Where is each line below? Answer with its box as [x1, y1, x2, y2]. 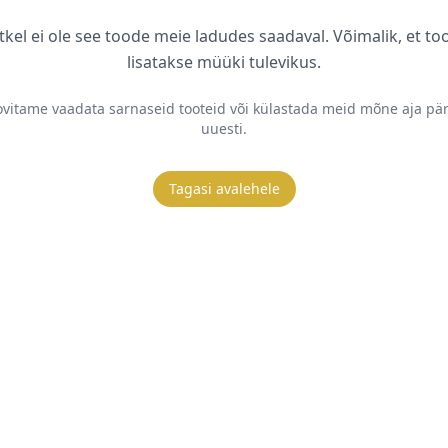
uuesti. [201, 119, 247, 139]
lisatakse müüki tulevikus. [127, 51, 321, 74]
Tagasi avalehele [168, 179, 280, 199]
